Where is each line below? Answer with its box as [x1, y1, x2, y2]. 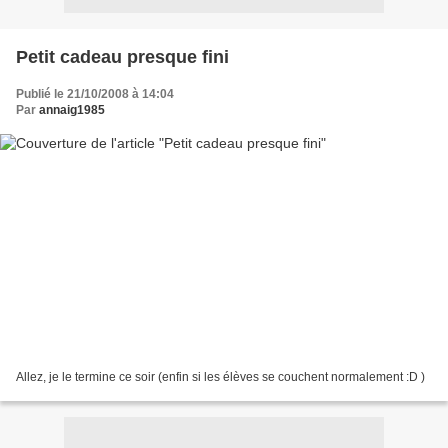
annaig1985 [39, 102, 105, 117]
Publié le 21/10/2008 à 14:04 [16, 86, 174, 101]
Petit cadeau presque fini [16, 46, 229, 67]
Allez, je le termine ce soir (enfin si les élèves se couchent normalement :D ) [16, 370, 425, 385]
